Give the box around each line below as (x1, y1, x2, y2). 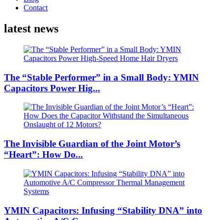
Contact (24, 3, 48, 12)
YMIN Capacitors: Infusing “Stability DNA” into (4, 205, 202, 216)
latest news (4, 22, 58, 35)
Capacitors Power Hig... (4, 82, 100, 93)
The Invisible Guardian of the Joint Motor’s (4, 138, 180, 149)
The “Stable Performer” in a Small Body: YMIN (4, 72, 199, 82)
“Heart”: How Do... (4, 149, 83, 160)
